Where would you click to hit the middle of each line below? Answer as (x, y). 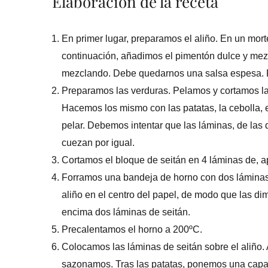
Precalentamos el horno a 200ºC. (132, 230)
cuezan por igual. (98, 143)
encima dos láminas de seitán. (126, 212)
